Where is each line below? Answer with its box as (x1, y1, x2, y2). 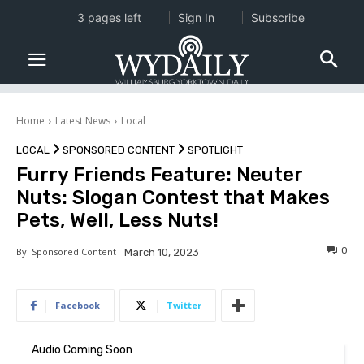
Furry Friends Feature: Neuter (16, 163, 302, 187)
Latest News (55, 114, 110, 128)
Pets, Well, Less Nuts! (16, 209, 219, 232)
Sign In (177, 11, 214, 24)
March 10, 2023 (124, 246, 199, 259)
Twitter (167, 299, 201, 312)
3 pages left (76, 11, 141, 24)
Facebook (55, 299, 100, 312)
